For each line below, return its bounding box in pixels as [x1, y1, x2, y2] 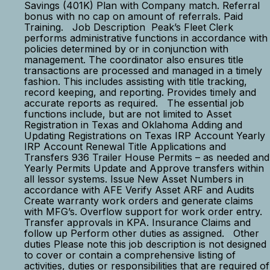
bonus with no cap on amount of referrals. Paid [24, 10, 243, 22]
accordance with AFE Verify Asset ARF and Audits [24, 184, 254, 196]
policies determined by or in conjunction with [24, 43, 228, 55]
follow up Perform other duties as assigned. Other [24, 227, 259, 239]
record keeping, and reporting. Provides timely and [24, 86, 256, 98]
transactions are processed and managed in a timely [24, 64, 262, 77]
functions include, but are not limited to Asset [24, 108, 231, 120]
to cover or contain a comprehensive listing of [24, 249, 236, 261]
